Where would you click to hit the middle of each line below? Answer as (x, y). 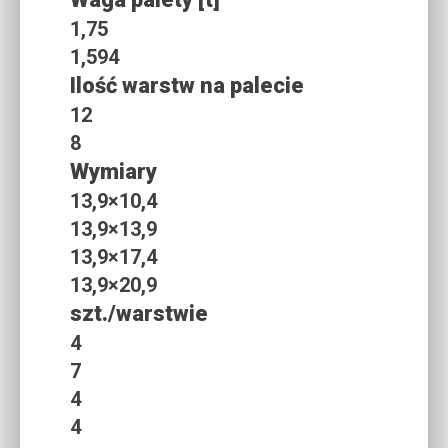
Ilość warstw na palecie (187, 85)
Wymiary (113, 171)
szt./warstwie (139, 313)
